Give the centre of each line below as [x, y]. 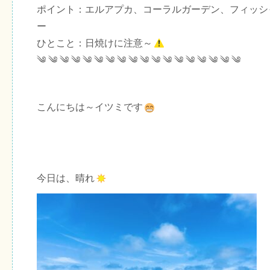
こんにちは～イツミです [90, 107]
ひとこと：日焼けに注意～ [95, 43]
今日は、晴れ [66, 178]
